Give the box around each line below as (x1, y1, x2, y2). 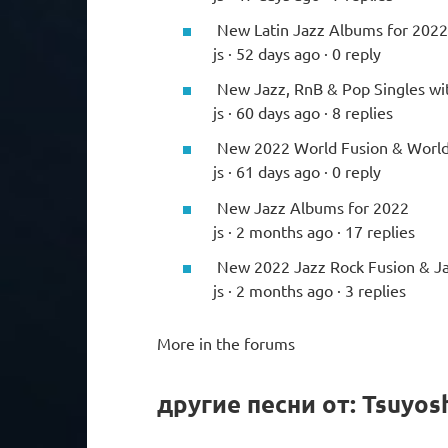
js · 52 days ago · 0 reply (213, 43, 381, 64)
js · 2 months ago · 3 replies (213, 279, 406, 300)
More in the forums (157, 332, 295, 353)
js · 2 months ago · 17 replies (213, 220, 415, 241)
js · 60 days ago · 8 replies (213, 102, 393, 123)
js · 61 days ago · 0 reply (213, 161, 381, 182)
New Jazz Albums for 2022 (213, 196, 409, 217)
